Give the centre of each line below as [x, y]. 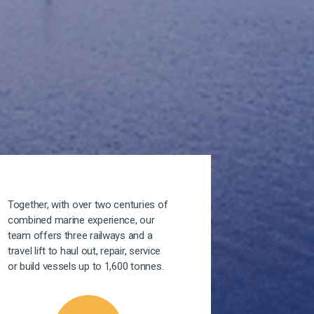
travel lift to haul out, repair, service [84, 251]
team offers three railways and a [80, 236]
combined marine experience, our [81, 220]
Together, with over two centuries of [88, 205]
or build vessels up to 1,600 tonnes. [86, 267]
